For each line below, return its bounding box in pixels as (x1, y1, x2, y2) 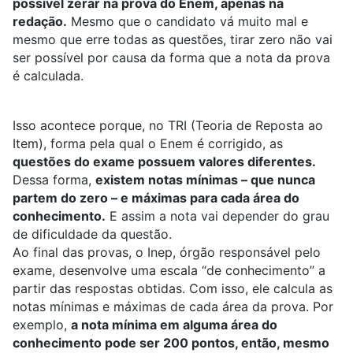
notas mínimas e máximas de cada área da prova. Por (13, 299, 333, 315)
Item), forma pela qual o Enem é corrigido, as (13, 136, 283, 152)
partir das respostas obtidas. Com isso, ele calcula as (13, 281, 333, 297)
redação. (13, 13, 67, 30)
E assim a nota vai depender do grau (106, 208, 329, 225)
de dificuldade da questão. (13, 226, 172, 243)
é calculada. (13, 68, 84, 84)
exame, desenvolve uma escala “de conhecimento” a (13, 262, 325, 279)
